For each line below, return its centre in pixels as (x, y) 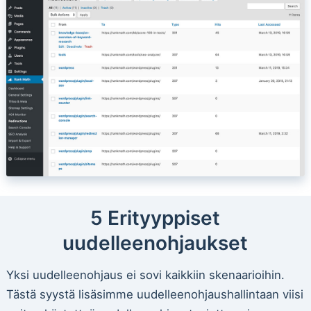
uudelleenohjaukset (155, 243)
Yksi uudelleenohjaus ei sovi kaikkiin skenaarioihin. (145, 275)
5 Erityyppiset (155, 218)
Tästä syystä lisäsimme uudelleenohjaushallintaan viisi (154, 295)
